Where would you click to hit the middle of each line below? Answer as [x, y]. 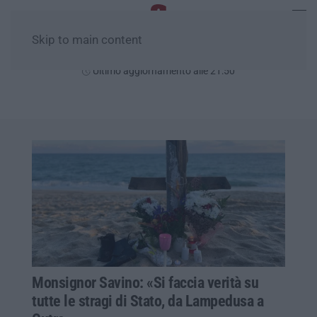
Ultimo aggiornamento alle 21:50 [163, 71]
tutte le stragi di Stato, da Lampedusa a [148, 301]
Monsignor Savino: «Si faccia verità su [145, 282]
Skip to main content [87, 40]
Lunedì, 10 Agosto [158, 54]
